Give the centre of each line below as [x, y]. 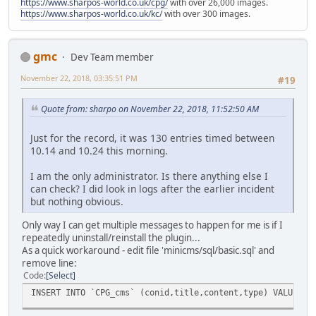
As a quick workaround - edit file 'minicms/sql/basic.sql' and [148, 250]
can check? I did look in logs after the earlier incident [152, 188]
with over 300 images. [206, 13]
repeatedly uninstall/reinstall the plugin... [111, 237]
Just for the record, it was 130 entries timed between [152, 138]
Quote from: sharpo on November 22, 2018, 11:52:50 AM [150, 109]
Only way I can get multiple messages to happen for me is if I [152, 225]
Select [61, 275]
